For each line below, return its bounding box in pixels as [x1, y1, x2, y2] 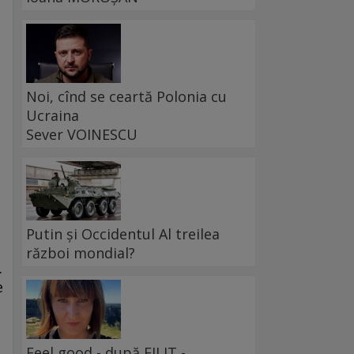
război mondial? [26, 243, 135, 263]
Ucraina [26, 106, 79, 126]
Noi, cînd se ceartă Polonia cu [26, 87, 227, 107]
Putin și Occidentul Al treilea [26, 224, 220, 244]
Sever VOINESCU [26, 125, 137, 145]
